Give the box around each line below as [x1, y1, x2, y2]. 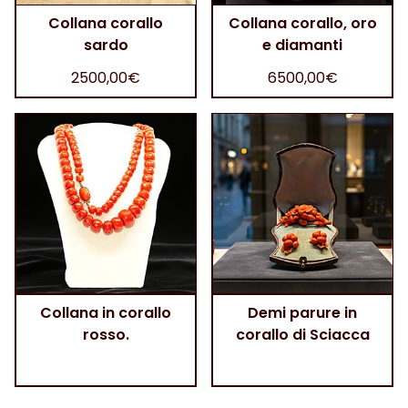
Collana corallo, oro [228, 13, 377, 34]
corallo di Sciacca [235, 323, 370, 345]
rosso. [82, 323, 129, 345]
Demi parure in [248, 301, 357, 323]
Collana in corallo [40, 301, 171, 323]
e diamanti [262, 35, 342, 56]
